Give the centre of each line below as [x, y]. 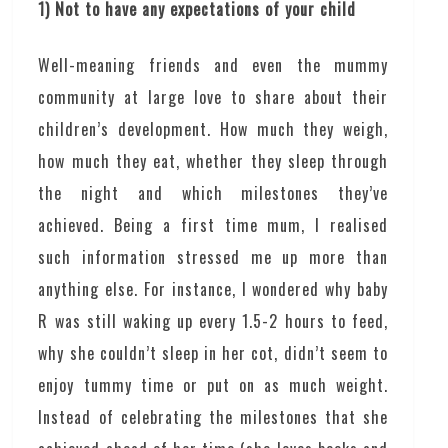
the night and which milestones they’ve [213, 193]
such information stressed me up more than [213, 257]
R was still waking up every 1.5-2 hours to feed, [213, 321]
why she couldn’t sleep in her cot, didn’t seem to [213, 353]
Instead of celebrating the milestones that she [213, 417]
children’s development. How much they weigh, [213, 129]
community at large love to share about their [213, 97]
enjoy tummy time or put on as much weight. [213, 385]
